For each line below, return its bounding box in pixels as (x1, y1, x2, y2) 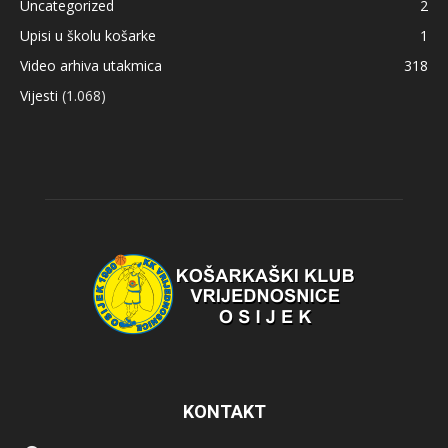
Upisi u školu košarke (20, 25, 156, 45)
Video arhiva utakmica (20, 55, 162, 75)
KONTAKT (182, 400, 266, 422)
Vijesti (20, 85, 58, 105)
